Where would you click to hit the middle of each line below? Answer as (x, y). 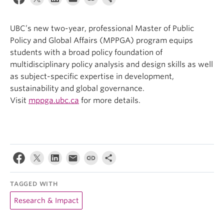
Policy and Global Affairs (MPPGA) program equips (101, 40)
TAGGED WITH (34, 184)
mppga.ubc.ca (54, 100)
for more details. (110, 100)
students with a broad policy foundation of (86, 52)
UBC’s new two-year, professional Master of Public (102, 28)
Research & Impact (46, 200)
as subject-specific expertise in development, (92, 76)
